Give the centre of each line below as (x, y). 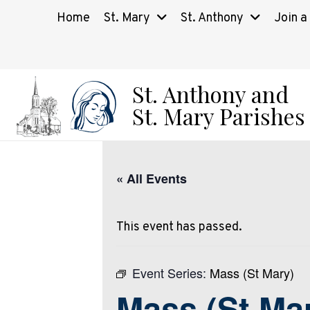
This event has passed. (179, 227)
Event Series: (171, 273)
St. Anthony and (210, 93)
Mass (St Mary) (252, 273)
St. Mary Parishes (219, 116)
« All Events (152, 179)
